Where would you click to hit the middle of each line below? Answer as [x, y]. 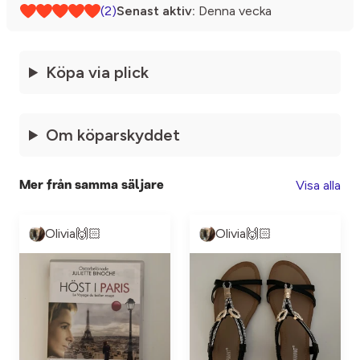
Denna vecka [233, 11]
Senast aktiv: [156, 11]
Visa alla [318, 185]
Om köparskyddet [113, 135]
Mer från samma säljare [92, 185]
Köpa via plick [98, 72]
